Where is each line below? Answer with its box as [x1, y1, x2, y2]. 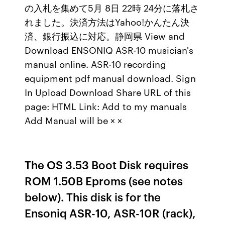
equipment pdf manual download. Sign [25, 71, 196, 84]
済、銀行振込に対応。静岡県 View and [25, 29, 185, 42]
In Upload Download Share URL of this [25, 85, 191, 98]
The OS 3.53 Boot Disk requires [25, 157, 189, 172]
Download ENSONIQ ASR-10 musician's [25, 43, 194, 56]
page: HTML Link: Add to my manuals [25, 99, 187, 113]
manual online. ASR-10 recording [25, 57, 167, 70]
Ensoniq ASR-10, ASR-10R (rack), [25, 205, 196, 220]
